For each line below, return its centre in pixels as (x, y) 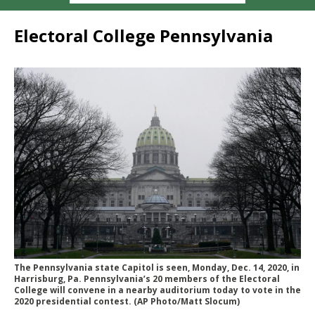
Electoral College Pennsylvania (143, 35)
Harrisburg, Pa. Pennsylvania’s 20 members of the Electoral (147, 278)
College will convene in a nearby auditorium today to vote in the (157, 290)
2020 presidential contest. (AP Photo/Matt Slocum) (127, 301)
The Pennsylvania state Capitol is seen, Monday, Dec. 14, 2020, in (157, 267)
